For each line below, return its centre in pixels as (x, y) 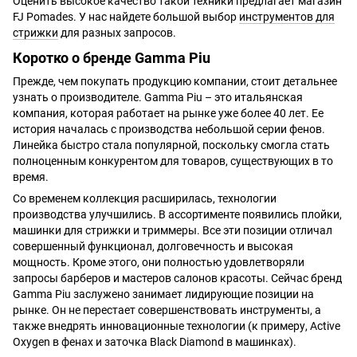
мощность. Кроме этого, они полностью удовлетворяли (159, 262)
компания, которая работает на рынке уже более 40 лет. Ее (168, 113)
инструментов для (287, 17)
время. (31, 177)
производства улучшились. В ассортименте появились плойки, (177, 214)
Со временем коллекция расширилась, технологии (145, 198)
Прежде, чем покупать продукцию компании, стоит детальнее (175, 81)
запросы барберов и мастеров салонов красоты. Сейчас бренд (177, 278)
